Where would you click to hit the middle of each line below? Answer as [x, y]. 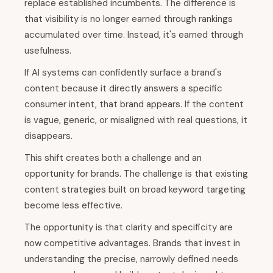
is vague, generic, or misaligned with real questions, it [136, 120]
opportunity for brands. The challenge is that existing [136, 174]
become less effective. [73, 206]
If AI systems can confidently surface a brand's [123, 73]
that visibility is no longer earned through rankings [129, 19]
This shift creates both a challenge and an [113, 158]
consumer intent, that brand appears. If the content [134, 105]
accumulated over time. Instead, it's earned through [134, 35]
